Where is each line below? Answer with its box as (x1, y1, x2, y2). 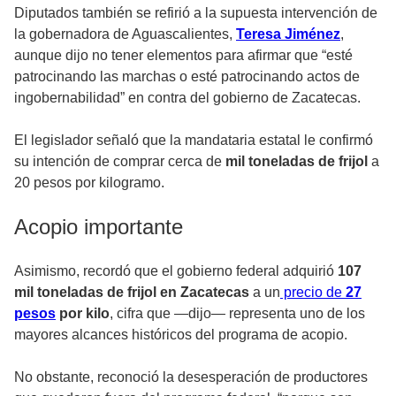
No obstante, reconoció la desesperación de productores (14, 369, 368, 385)
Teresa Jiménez (236, 27, 340, 42)
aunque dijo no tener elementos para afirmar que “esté (14, 48, 353, 64)
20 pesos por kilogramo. (14, 175, 164, 191)
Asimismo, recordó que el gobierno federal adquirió (14, 263, 338, 279)
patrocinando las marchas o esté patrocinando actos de (14, 69, 360, 85)
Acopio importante (14, 215, 183, 240)
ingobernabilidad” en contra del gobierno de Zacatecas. (14, 90, 361, 106)
